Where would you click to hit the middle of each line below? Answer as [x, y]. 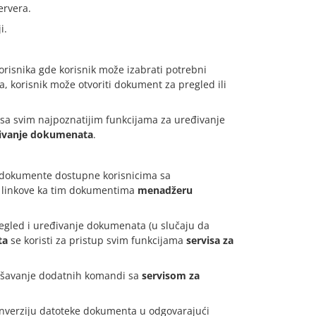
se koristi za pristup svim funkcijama [97, 241]
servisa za [210, 241]
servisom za [171, 276]
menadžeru [165, 190]
